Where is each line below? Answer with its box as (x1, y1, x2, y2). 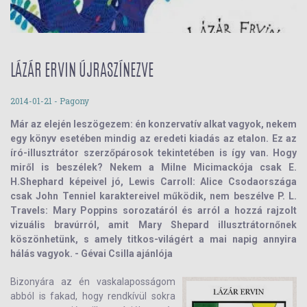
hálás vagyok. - (10, 248, 81, 259)
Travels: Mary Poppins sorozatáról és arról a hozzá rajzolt (10, 205, 297, 216)
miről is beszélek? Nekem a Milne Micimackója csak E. (10, 162, 297, 173)
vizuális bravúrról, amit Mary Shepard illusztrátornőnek (10, 219, 297, 230)
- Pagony (52, 95, 89, 106)
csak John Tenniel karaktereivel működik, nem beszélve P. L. (10, 191, 297, 201)
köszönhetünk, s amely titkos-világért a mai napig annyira (10, 234, 297, 245)
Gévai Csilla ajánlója (81, 248, 173, 259)
